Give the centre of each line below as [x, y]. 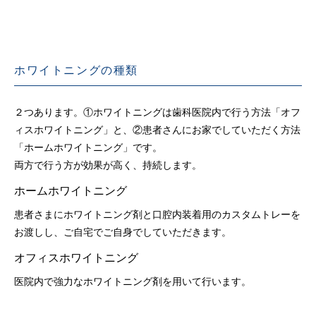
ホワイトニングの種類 [76, 71]
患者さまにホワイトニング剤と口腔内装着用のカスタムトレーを [157, 215]
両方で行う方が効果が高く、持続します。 [108, 166]
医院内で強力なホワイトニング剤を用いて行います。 [133, 282]
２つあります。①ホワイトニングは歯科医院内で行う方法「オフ [157, 113]
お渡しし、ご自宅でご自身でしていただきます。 [123, 233]
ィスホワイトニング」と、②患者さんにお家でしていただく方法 [157, 130]
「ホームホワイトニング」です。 [88, 148]
